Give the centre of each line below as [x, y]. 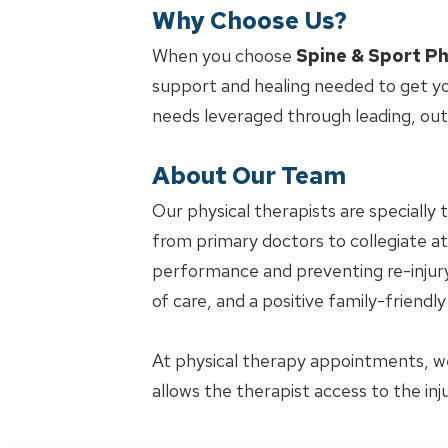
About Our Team [249, 175]
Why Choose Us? [249, 20]
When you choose [224, 55]
